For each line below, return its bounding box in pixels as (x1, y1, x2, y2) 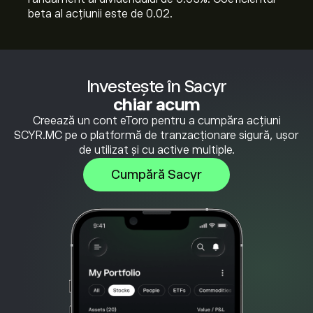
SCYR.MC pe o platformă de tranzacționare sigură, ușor (14, 129, 299, 142)
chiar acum (112, 95, 201, 114)
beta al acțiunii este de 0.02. (28, 8, 173, 20)
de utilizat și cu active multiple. (78, 144, 235, 156)
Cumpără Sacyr (111, 168, 202, 182)
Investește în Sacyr (86, 77, 227, 96)
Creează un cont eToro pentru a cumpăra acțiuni (32, 115, 281, 127)
